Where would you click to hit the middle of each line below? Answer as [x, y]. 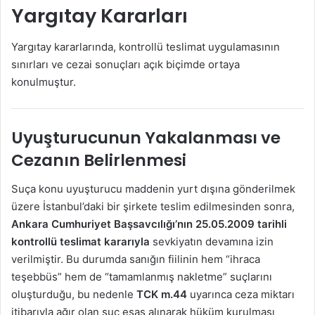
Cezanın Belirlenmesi [99, 161]
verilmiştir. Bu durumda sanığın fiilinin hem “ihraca [136, 259]
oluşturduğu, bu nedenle [74, 294]
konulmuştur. [44, 82]
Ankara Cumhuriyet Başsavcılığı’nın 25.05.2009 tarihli [149, 224]
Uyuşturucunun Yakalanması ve [146, 138]
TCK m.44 [162, 294]
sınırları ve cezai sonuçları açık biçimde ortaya [126, 65]
